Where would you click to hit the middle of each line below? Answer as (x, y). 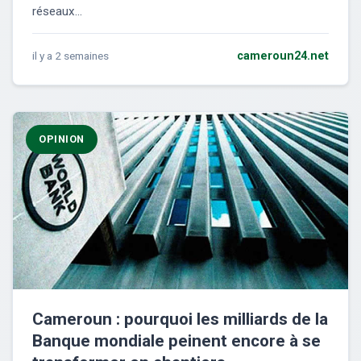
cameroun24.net (283, 56)
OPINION (62, 139)
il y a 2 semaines (71, 56)
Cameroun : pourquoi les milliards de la (180, 320)
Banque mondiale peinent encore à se (176, 341)
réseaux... (57, 12)
